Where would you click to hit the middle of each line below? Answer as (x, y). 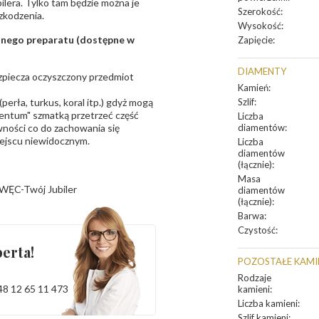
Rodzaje (255, 278)
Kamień (253, 88)
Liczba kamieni (268, 304)
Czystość (257, 230)
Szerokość (259, 12)
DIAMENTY (262, 72)
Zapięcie (255, 40)
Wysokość (260, 26)
